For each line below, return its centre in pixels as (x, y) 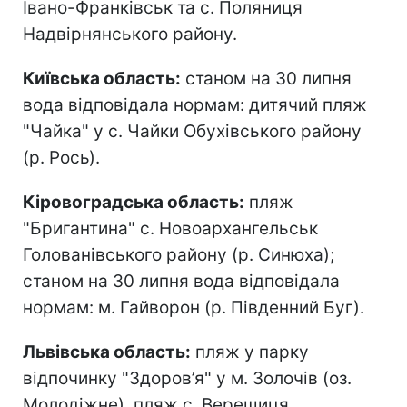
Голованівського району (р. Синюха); (179, 254)
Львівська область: (107, 352)
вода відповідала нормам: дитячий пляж (195, 104)
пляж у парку (250, 352)
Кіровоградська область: (134, 202)
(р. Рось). (61, 157)
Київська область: (102, 78)
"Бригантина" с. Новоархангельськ (170, 228)
